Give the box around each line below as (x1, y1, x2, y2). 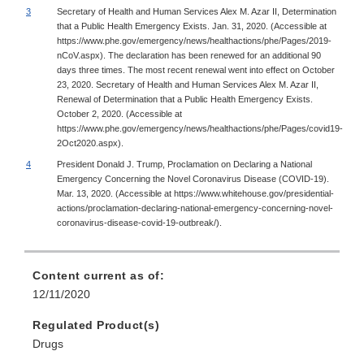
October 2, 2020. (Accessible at (57, 108, 182, 119)
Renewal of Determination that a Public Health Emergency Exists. (57, 93, 313, 104)
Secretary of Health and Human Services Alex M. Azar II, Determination (57, 6, 336, 16)
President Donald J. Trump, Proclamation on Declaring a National (57, 158, 312, 169)
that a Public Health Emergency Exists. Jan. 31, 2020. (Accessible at (57, 20, 327, 31)
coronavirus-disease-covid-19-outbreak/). (57, 217, 222, 227)
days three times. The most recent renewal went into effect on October (57, 64, 335, 75)
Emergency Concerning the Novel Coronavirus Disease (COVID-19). (57, 173, 329, 184)
